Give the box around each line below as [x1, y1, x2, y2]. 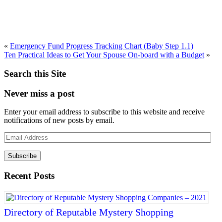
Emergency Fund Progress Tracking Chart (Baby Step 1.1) [10, 41, 193, 50]
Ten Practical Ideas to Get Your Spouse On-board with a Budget [4, 50, 204, 59]
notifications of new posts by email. [4, 116, 114, 125]
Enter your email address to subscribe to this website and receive [4, 108, 205, 116]
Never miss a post [4, 88, 74, 99]
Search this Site [4, 68, 66, 79]
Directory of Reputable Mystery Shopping [4, 207, 173, 218]
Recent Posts [4, 170, 55, 181]
